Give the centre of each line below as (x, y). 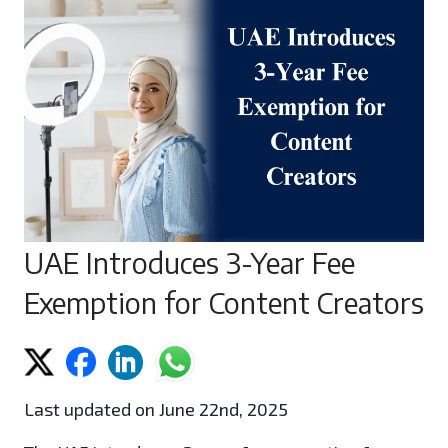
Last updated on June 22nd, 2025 (156, 409)
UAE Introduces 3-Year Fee (189, 262)
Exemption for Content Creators (224, 302)
